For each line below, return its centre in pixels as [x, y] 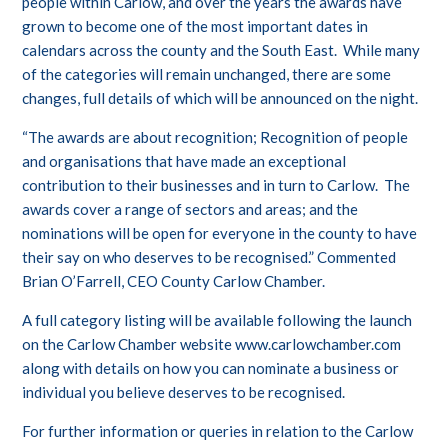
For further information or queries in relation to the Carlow [218, 431]
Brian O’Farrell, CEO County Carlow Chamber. [174, 281]
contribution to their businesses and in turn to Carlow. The [216, 185]
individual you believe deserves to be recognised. [184, 392]
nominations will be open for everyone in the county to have [220, 233]
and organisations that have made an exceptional [184, 161]
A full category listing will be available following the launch [217, 320]
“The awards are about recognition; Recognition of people [215, 137]
